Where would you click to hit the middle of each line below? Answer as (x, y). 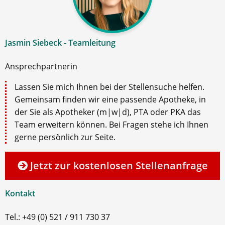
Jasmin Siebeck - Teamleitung (60, 43)
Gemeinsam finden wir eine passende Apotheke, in (110, 100)
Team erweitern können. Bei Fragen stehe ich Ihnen (111, 125)
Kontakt (20, 194)
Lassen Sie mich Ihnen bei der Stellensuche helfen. (109, 87)
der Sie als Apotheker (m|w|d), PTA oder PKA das (108, 112)
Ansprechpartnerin (41, 67)
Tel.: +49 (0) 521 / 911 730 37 (58, 217)
